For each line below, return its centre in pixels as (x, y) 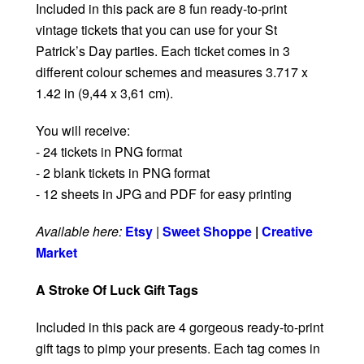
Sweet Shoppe (207, 232)
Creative (287, 232)
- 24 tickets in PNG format (109, 152)
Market (56, 253)
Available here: (79, 232)
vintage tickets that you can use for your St (156, 30)
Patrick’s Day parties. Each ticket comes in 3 (163, 51)
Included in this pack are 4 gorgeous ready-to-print (180, 327)
